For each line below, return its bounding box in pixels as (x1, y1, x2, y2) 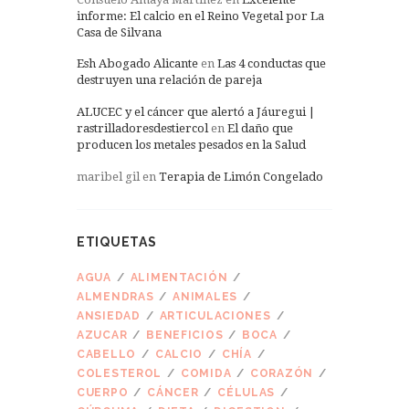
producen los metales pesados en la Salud (77, 138, 306, 152)
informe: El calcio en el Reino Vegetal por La (77, 8, 324, 23)
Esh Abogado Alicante (77, 57, 198, 71)
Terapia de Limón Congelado (159, 170, 323, 184)
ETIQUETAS (77, 235, 157, 250)
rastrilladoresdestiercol (77, 121, 208, 136)
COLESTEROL (77, 366, 163, 380)
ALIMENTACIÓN (130, 270, 228, 284)
